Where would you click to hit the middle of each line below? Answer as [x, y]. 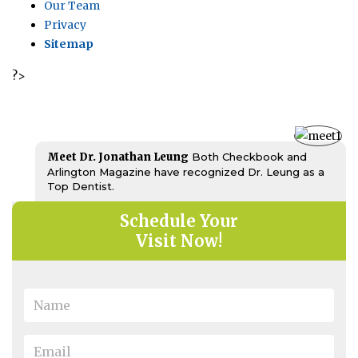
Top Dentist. [81, 187]
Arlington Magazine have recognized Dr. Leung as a [186, 172]
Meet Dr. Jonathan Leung [118, 157]
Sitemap [69, 44]
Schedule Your [179, 221]
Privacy [65, 25]
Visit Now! [179, 241]
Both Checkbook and [249, 157]
